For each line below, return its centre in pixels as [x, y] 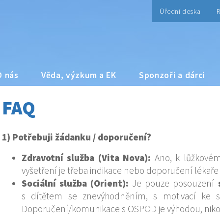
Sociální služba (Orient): [75, 183]
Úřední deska [180, 11]
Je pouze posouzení [173, 183]
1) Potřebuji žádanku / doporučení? [77, 137]
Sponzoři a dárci [172, 75]
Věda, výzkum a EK [79, 75]
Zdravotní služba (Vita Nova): [86, 158]
